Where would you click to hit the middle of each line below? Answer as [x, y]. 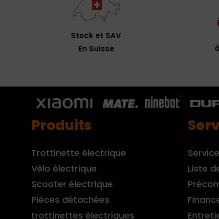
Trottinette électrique [79, 153]
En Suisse [96, 48]
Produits [62, 125]
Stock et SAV [96, 35]
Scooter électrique [72, 184]
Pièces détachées [70, 199]
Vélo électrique [64, 168]
